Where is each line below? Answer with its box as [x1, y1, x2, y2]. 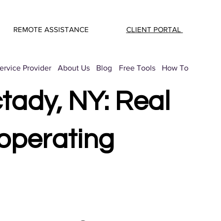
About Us [58, 63, 90, 72]
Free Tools [118, 63, 155, 72]
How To [161, 63, 188, 72]
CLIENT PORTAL [126, 25, 183, 34]
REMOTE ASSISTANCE [13, 25, 89, 34]
